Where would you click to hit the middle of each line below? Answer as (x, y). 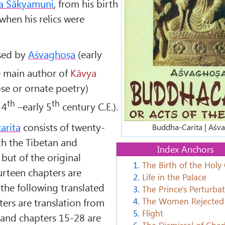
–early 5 (34, 106)
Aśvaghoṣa (52, 54)
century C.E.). (89, 106)
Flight (152, 213)
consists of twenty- (63, 127)
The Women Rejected (183, 201)
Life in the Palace (174, 177)
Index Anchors (186, 149)
